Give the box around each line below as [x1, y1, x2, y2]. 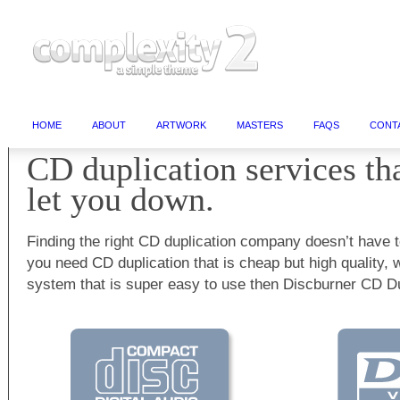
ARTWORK [156, 120, 206, 130]
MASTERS [237, 120, 283, 130]
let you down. [27, 181, 214, 218]
